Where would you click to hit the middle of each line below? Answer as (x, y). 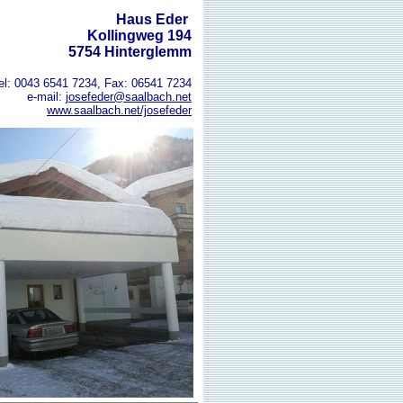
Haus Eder (154, 19)
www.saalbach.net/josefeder (119, 110)
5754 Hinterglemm (130, 52)
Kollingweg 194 (139, 36)
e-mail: (46, 97)
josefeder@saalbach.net (129, 97)
